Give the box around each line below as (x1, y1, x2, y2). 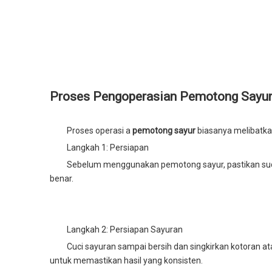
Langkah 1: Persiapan (67, 143, 149, 152)
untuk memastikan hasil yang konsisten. (50, 256, 203, 265)
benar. (50, 174, 73, 183)
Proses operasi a (67, 126, 132, 135)
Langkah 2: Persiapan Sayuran (67, 225, 183, 234)
